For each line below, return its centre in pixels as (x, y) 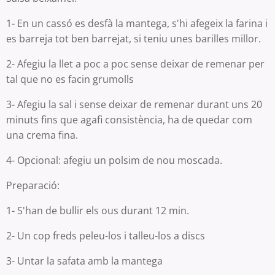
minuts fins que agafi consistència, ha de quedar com (129, 120)
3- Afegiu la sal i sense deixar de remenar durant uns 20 (134, 105)
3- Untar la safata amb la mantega (86, 261)
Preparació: (34, 186)
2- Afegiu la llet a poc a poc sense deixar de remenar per (135, 64)
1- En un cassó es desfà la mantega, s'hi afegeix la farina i (137, 24)
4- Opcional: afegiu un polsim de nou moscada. (115, 161)
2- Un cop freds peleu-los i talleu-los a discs (107, 236)
